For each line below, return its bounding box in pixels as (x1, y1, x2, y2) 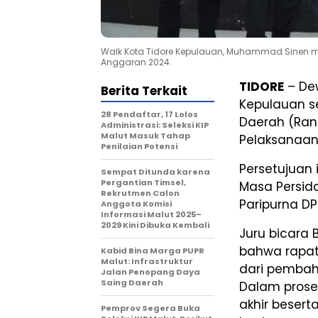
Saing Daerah (101, 277, 163, 289)
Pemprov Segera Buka (101, 302, 200, 314)
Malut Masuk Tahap (101, 130, 190, 142)
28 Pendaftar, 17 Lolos (101, 109, 198, 121)
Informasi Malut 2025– (101, 209, 202, 221)
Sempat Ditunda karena (101, 166, 210, 178)
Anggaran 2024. (101, 56, 172, 69)
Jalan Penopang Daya (101, 266, 200, 278)
